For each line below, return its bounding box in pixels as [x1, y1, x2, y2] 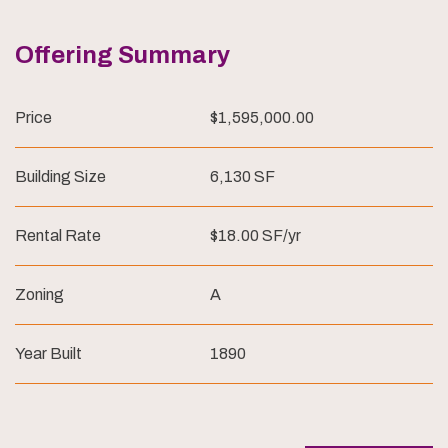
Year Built [15, 345, 82, 362]
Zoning [15, 286, 64, 303]
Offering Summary [15, 42, 230, 68]
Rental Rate [15, 227, 101, 244]
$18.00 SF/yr [210, 227, 301, 244]
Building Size [15, 168, 106, 185]
